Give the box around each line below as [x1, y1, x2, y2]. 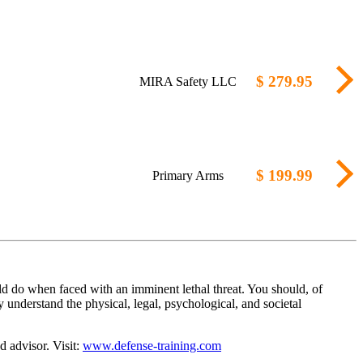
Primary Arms [152, 168, 224, 182]
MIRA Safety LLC [139, 74, 237, 88]
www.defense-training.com [83, 338, 221, 352]
